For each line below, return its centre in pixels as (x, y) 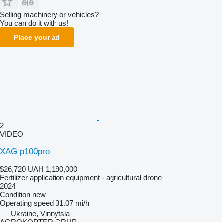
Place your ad (37, 37)
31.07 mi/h (72, 203)
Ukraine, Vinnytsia (40, 213)
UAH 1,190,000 (53, 169)
